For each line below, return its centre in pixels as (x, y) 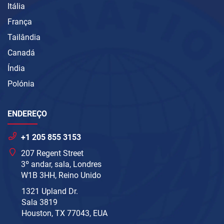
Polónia (21, 84)
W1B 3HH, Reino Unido (61, 175)
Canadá (21, 53)
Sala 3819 (39, 202)
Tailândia (24, 37)
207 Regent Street (52, 153)
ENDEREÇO (27, 114)
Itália (16, 6)
